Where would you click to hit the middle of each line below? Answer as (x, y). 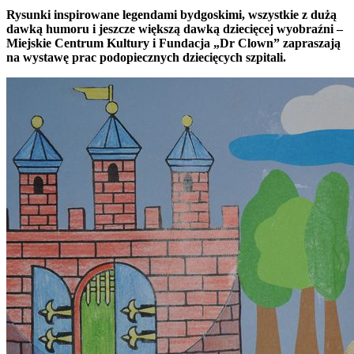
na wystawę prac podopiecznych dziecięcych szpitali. (146, 57)
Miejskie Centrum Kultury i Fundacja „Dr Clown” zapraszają (173, 43)
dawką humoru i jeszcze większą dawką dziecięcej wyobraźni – (175, 28)
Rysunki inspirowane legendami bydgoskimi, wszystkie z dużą (171, 14)
